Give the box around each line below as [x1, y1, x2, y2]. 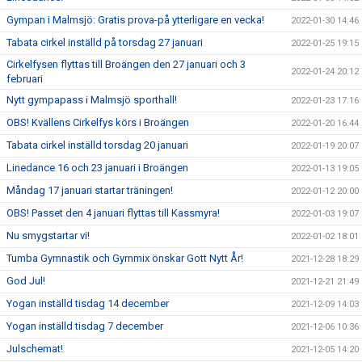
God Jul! [6, 275, 45, 287]
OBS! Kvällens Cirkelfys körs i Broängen [6, 116, 189, 128]
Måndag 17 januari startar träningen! [6, 184, 173, 196]
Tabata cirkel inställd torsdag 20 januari [6, 139, 188, 151]
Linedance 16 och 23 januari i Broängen [6, 162, 188, 174]
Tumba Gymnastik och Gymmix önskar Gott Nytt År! [6, 252, 243, 264]
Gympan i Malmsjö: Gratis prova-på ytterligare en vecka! [6, 14, 264, 26]
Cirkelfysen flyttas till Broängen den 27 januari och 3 [6, 58, 246, 70]
